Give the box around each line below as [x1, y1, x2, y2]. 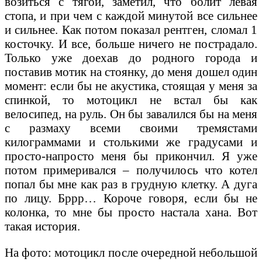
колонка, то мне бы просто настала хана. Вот [5, 205, 257, 219]
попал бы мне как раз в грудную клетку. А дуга [5, 177, 257, 191]
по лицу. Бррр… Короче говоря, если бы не [5, 191, 257, 205]
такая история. [5, 219, 80, 233]
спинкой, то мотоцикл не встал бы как [5, 92, 257, 106]
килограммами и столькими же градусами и [5, 135, 257, 149]
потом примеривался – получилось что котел [5, 163, 257, 177]
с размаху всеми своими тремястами [5, 120, 257, 135]
